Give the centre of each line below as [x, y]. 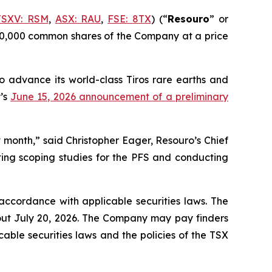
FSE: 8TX [129, 19]
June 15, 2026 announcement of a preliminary [119, 97]
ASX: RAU [78, 19]
